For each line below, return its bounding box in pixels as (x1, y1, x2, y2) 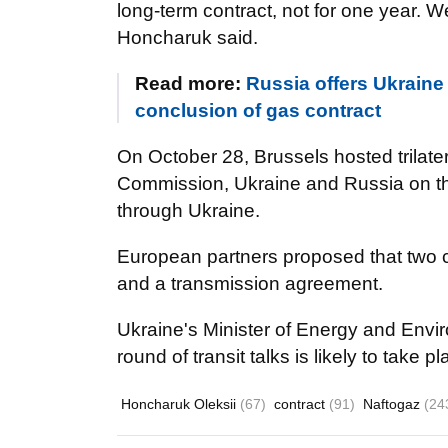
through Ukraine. (117, 200, 260, 221)
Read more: (135, 73, 246, 94)
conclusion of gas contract (135, 100, 381, 121)
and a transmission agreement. (117, 273, 383, 294)
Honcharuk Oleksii (121, 396, 240, 412)
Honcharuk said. (117, 27, 258, 48)
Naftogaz (363, 396, 424, 412)
